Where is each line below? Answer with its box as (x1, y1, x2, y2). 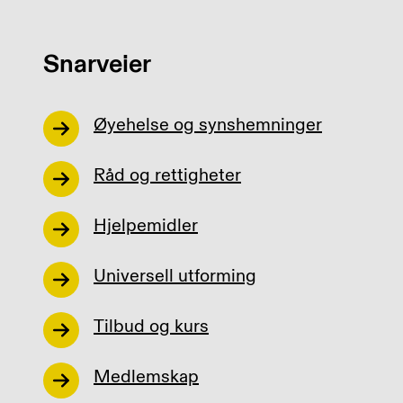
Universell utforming (94, 264, 256, 288)
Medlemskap (94, 365, 199, 389)
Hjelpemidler (94, 214, 198, 237)
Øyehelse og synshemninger (94, 113, 322, 137)
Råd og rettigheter (94, 164, 241, 187)
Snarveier (43, 49, 151, 80)
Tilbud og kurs (94, 315, 209, 338)
